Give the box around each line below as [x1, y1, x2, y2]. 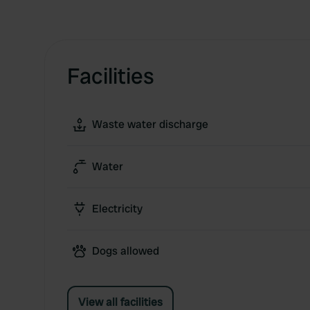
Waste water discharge [92, 117, 208, 131]
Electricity [92, 201, 143, 216]
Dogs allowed [92, 244, 159, 258]
